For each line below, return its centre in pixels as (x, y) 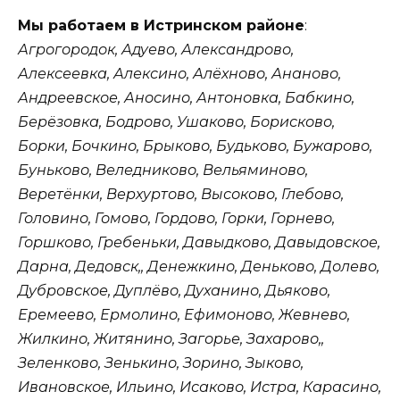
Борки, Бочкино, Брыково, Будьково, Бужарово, (195, 146)
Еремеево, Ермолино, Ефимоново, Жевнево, (184, 315)
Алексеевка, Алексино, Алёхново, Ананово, (179, 74)
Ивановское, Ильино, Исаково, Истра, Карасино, (200, 387)
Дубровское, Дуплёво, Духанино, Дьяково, (174, 291)
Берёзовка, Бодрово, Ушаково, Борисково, (176, 122)
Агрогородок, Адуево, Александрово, (156, 50)
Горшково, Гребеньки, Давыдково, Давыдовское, (199, 243)
